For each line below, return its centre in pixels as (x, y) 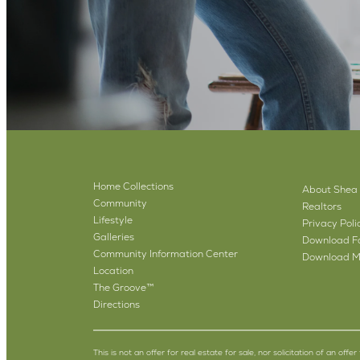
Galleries (113, 237)
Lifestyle (112, 220)
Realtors (321, 206)
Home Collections (133, 186)
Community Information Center (165, 254)
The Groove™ (123, 287)
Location (113, 270)
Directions (116, 304)
